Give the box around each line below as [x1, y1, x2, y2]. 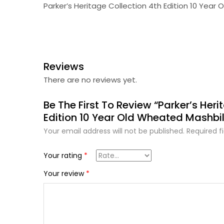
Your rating [43, 150, 84, 161]
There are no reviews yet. [43, 74, 137, 85]
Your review [43, 168, 86, 179]
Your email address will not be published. [43, 126, 184, 136]
